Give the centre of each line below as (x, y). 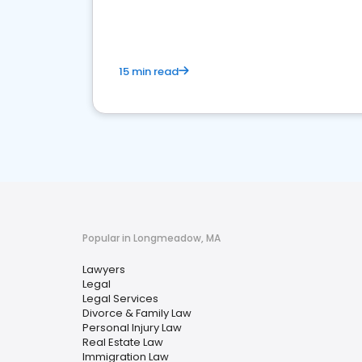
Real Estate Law (123, 342)
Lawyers (104, 269)
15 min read (149, 72)
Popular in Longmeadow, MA (152, 238)
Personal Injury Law (132, 328)
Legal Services (120, 299)
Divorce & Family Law (137, 313)
